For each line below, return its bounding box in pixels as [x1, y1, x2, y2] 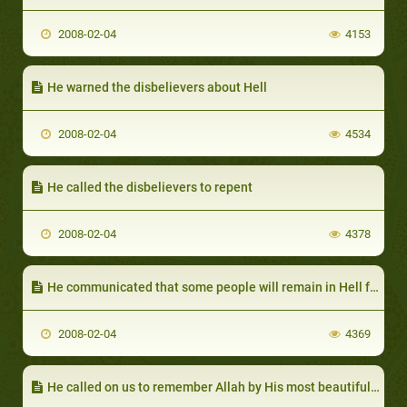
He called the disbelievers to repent [47, 179, 253, 194]
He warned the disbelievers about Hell [47, 79, 267, 94]
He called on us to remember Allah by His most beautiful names [47, 379, 371, 394]
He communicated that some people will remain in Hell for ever [47, 279, 370, 294]
